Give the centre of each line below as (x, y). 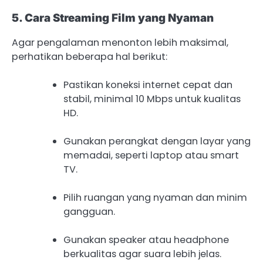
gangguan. (89, 212)
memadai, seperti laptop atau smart (151, 156)
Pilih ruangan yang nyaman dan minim (155, 198)
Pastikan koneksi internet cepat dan (148, 85)
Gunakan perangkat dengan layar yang (157, 141)
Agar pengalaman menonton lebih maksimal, (120, 42)
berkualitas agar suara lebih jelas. (142, 254)
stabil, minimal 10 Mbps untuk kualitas (152, 99)
